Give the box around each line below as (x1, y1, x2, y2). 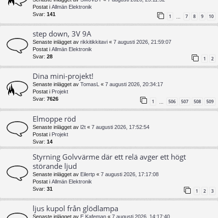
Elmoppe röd (33, 113, 76, 124)
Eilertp (80, 171, 95, 177)
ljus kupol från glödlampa (33, 203, 118, 213)
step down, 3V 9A (33, 29, 91, 39)
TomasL (80, 81, 99, 88)
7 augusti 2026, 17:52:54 (91, 124, 149, 130)
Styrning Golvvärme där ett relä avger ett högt (33, 151, 186, 162)
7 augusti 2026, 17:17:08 (101, 171, 159, 177)
